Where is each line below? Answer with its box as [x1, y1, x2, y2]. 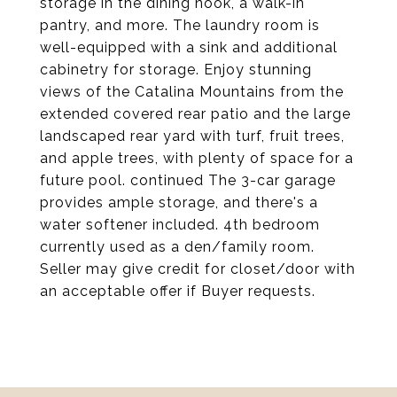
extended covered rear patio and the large [40, 105, 351, 122]
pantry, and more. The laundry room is [40, 17, 320, 34]
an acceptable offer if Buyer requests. [40, 283, 315, 300]
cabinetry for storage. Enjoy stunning [40, 61, 312, 78]
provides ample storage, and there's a [40, 194, 318, 211]
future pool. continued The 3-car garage [40, 172, 336, 189]
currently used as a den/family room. [40, 238, 315, 255]
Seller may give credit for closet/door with [40, 261, 355, 277]
